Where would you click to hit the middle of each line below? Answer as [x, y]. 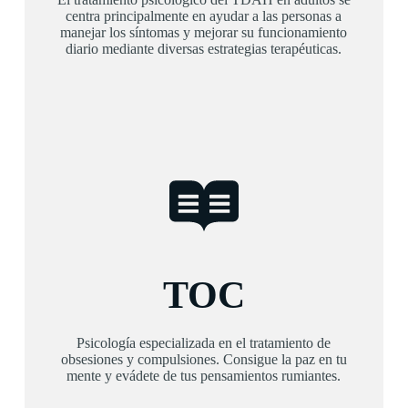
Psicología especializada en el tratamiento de [204, 343]
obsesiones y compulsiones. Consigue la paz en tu [204, 359]
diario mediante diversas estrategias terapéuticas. [204, 49]
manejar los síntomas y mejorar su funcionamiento [204, 32]
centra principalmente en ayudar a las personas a [204, 16]
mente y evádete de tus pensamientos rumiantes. [204, 376]
